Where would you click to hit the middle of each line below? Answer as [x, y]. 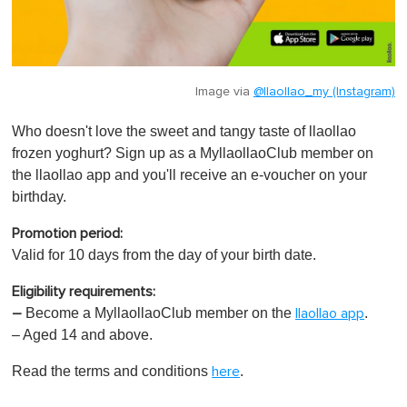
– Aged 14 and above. [82, 334]
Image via [224, 91]
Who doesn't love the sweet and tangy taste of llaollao [184, 131]
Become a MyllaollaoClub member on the [159, 313]
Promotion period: [67, 233]
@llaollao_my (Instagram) [324, 91]
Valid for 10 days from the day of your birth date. [164, 254]
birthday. [39, 196]
